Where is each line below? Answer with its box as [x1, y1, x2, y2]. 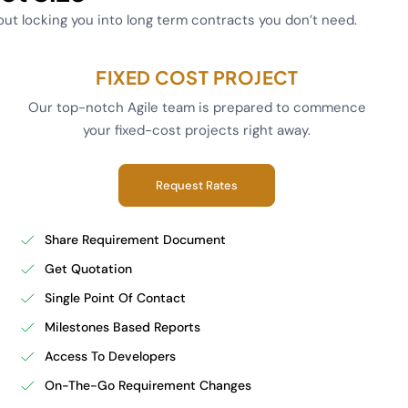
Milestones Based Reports [44, 319, 200, 335]
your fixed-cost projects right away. [83, 121, 311, 139]
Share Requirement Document [44, 231, 226, 248]
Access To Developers [44, 348, 176, 364]
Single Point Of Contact [44, 290, 186, 306]
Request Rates [156, 178, 239, 193]
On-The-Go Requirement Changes [44, 377, 251, 393]
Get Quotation [44, 260, 132, 277]
